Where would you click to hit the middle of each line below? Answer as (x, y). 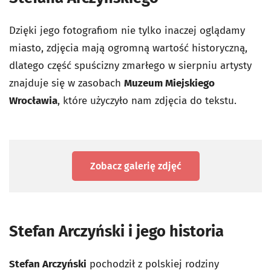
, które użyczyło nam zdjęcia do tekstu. (150, 100)
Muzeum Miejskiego (169, 83)
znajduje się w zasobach (67, 83)
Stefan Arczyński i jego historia (116, 231)
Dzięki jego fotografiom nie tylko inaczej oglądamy (127, 30)
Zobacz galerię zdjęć (135, 166)
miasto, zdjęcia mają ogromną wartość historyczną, (128, 48)
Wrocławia (33, 100)
